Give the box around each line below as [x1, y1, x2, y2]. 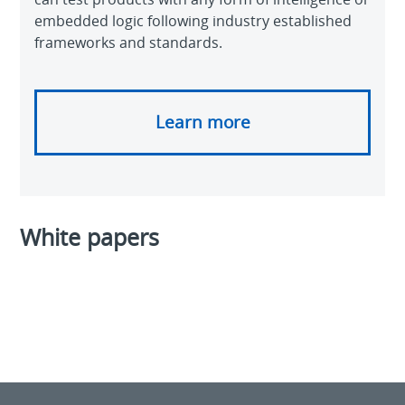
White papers [20, 221, 160, 252]
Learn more [155, 109, 250, 134]
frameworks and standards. [34, 32, 223, 52]
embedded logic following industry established [34, 10, 353, 31]
